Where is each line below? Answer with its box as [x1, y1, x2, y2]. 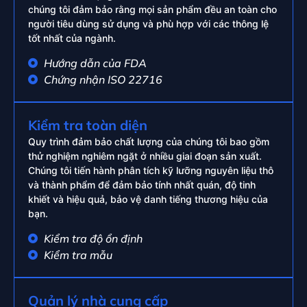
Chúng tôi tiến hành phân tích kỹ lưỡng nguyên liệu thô [28, 164, 273, 177]
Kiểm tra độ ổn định [43, 232, 143, 246]
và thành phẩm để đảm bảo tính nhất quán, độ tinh [28, 179, 256, 191]
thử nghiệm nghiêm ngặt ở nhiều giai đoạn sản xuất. [28, 150, 262, 162]
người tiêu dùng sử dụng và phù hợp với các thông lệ [28, 17, 269, 29]
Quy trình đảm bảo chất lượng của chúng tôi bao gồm [28, 136, 269, 148]
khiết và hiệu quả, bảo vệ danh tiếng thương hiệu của [28, 193, 268, 206]
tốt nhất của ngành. [28, 32, 116, 44]
